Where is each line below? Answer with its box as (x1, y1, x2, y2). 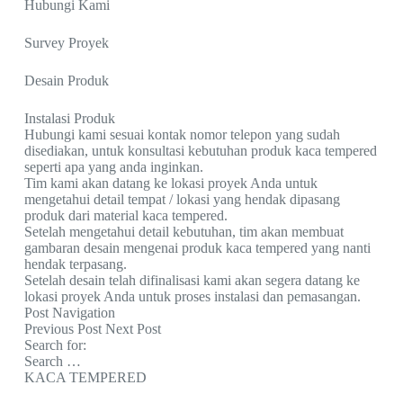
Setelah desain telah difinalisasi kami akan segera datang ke (23, 272, 360, 288)
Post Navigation (23, 304, 115, 320)
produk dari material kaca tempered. (23, 207, 228, 223)
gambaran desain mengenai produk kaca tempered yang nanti (23, 239, 371, 255)
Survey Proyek (23, 34, 109, 50)
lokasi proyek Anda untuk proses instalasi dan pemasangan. (23, 288, 361, 304)
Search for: (23, 336, 86, 353)
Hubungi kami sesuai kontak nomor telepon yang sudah (23, 126, 340, 142)
